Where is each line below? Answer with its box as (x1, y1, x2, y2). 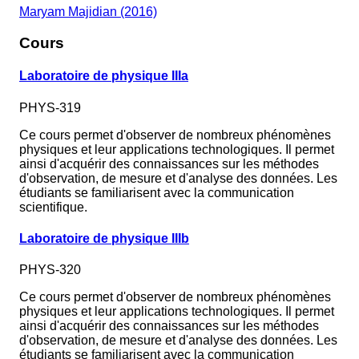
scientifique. (19, 200, 87, 214)
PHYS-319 (19, 100, 81, 115)
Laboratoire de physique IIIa (19, 69, 188, 83)
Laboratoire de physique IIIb (19, 231, 189, 245)
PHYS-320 (19, 263, 81, 277)
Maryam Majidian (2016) (19, 5, 157, 19)
